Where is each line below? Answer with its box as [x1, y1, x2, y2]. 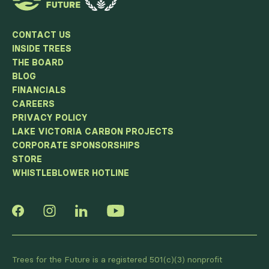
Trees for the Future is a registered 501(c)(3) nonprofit [12, 254, 222, 265]
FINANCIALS [12, 85, 66, 96]
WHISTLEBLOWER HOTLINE [12, 168, 129, 179]
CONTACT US [12, 29, 71, 41]
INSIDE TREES [12, 43, 71, 55]
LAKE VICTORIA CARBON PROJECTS [12, 126, 174, 138]
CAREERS [12, 98, 55, 110]
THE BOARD [12, 57, 64, 68]
